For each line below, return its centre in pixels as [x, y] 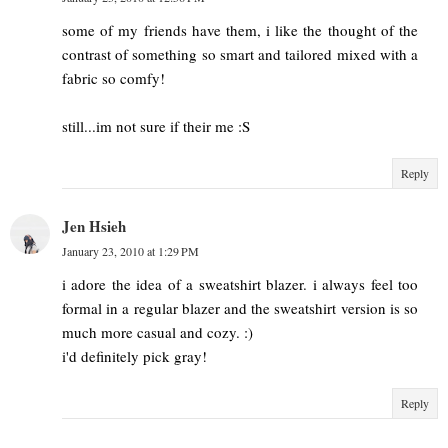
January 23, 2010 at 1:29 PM [130, 250]
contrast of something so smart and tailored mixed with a [240, 53]
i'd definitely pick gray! [134, 355]
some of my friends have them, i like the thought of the [240, 29]
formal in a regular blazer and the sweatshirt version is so [240, 307]
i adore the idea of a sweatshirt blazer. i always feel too [240, 283]
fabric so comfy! [113, 77]
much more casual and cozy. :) [157, 331]
